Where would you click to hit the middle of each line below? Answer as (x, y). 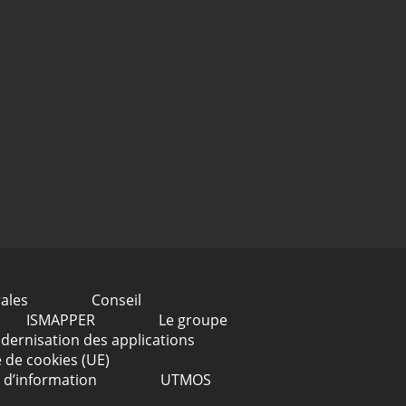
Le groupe (193, 320)
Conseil (116, 300)
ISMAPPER (60, 320)
